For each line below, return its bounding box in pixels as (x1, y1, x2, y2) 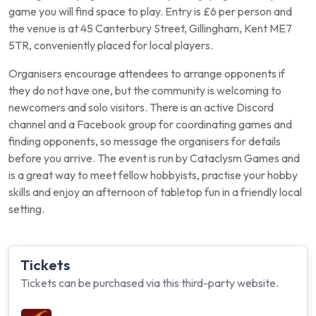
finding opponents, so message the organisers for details (8, 134, 281, 148)
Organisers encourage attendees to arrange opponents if (8, 66, 285, 80)
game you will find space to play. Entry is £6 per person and (8, 4, 292, 18)
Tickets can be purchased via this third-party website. (20, 276, 279, 290)
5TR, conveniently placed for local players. (8, 38, 213, 52)
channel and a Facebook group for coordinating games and (8, 117, 292, 131)
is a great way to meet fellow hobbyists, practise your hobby (8, 168, 298, 182)
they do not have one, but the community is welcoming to (8, 83, 281, 97)
